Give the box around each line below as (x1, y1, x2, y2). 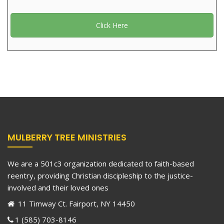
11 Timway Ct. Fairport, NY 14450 (16, 198, 135, 209)
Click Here (96, 20, 128, 30)
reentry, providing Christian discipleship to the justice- (7, 170, 193, 181)
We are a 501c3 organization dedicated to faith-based (7, 158, 194, 169)
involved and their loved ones (7, 182, 108, 193)
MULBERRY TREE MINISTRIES (7, 131, 126, 144)
